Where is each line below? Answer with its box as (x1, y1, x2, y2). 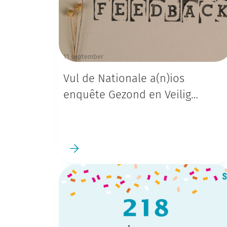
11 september (63, 53, 103, 60)
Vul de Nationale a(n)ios (63, 73, 184, 84)
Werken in (63, 105, 113, 117)
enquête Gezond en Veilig (63, 89, 191, 100)
